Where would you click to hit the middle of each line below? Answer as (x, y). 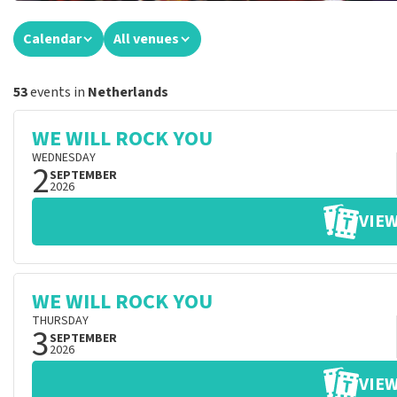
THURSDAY (60, 321)
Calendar (52, 39)
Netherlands (128, 92)
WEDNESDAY (64, 158)
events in (58, 92)
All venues (146, 39)
